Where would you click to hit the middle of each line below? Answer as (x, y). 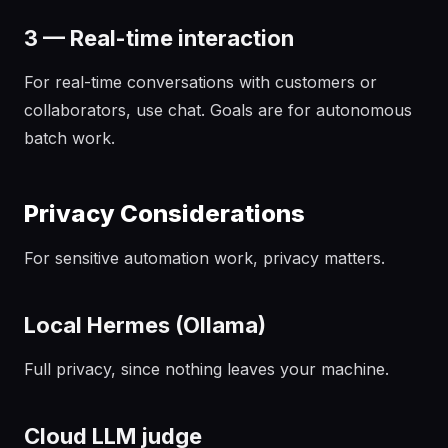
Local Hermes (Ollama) (145, 325)
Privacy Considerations (164, 213)
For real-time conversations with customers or (200, 82)
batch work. (69, 138)
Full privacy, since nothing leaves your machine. (206, 369)
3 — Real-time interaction (159, 38)
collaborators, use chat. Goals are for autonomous (218, 110)
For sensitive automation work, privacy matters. (204, 258)
